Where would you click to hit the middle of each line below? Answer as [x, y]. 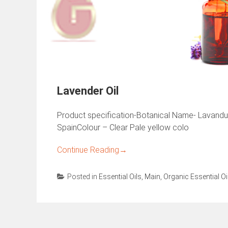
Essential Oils [120, 177]
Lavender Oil [88, 91]
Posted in [83, 177]
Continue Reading [88, 150]
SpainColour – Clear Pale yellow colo [123, 127]
